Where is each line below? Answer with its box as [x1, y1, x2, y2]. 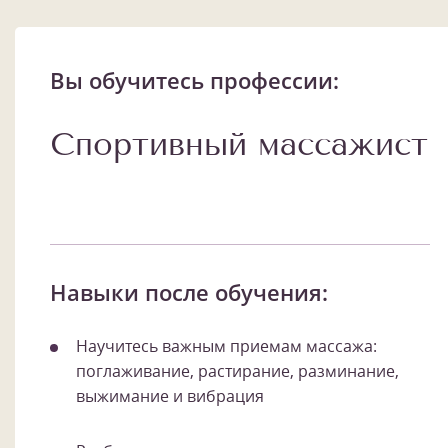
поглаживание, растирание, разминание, [76, 359, 399, 382]
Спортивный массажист [50, 124, 428, 163]
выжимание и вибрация [76, 384, 264, 407]
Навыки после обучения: [50, 276, 328, 307]
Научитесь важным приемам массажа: [76, 334, 377, 357]
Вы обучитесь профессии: [50, 64, 339, 95]
